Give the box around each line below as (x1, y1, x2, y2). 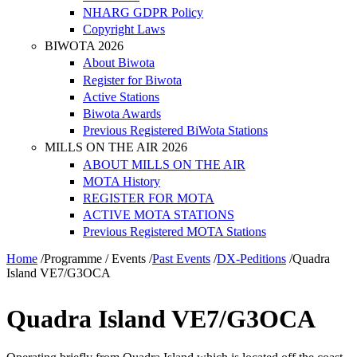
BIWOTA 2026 (45, 39, 124, 53)
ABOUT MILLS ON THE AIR (83, 157, 245, 171)
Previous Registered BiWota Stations (83, 124, 268, 138)
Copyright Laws (83, 22, 165, 37)
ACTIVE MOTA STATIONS (83, 208, 234, 222)
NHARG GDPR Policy (83, 5, 203, 19)
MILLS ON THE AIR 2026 (45, 140, 187, 155)
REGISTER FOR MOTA (83, 190, 214, 205)
